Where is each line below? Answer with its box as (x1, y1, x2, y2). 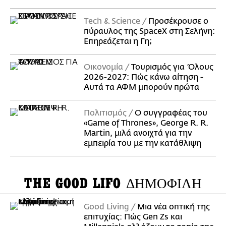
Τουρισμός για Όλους (131, 63, 213, 72)
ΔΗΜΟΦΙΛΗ (126, 176, 202, 192)
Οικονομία (84, 63, 123, 72)
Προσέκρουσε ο (148, 17, 208, 26)
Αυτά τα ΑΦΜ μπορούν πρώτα (84, 83, 199, 92)
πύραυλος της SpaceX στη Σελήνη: (84, 27, 215, 36)
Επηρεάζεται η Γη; (84, 37, 152, 46)
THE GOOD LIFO (24, 176, 126, 192)
